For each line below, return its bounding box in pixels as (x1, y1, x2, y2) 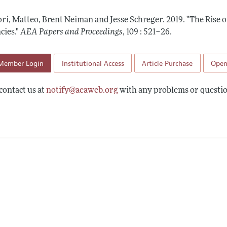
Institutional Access (61, 58, 124, 68)
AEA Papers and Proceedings (20, 28, 123, 37)
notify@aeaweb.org (46, 86, 119, 95)
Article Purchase (142, 58, 193, 68)
